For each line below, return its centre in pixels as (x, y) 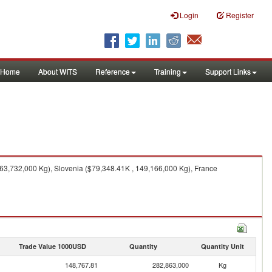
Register (240, 15)
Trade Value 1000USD (52, 246)
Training (168, 71)
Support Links (228, 71)
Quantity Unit (222, 246)
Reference (113, 71)
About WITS (58, 71)
